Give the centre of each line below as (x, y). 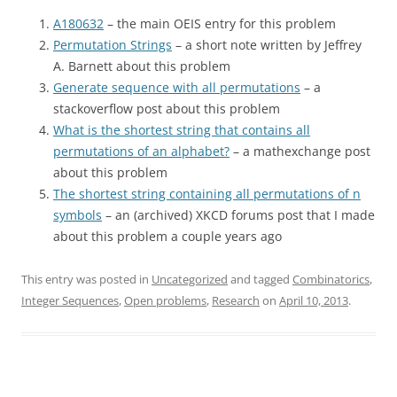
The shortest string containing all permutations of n (207, 194)
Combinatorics (331, 280)
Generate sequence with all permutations (177, 88)
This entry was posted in (86, 280)
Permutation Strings (113, 45)
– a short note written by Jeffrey (267, 45)
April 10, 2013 (314, 301)
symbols (78, 215)
